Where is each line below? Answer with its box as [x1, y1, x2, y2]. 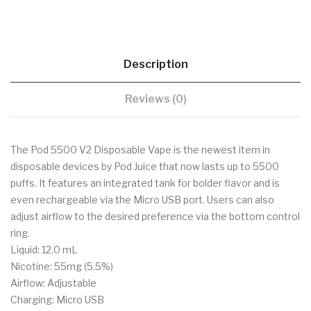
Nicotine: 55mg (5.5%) [10, 260, 113, 273]
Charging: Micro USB [10, 294, 104, 306]
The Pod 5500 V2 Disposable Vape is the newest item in [10, 144, 270, 156]
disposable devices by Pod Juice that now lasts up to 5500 [10, 160, 279, 173]
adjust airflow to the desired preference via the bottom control [10, 210, 300, 223]
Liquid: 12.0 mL [10, 244, 78, 256]
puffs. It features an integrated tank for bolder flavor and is [10, 177, 280, 190]
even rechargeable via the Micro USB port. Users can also [10, 194, 274, 206]
